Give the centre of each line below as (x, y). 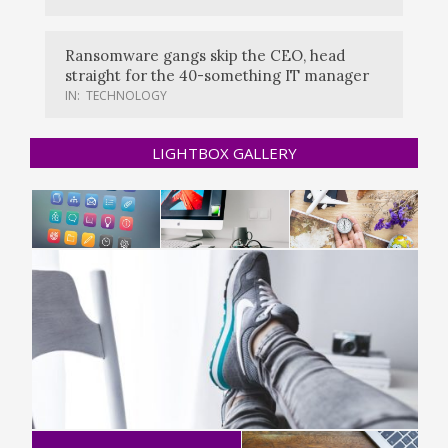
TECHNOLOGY (126, 95)
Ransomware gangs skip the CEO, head (205, 55)
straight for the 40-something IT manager (217, 75)
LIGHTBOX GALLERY (224, 152)
